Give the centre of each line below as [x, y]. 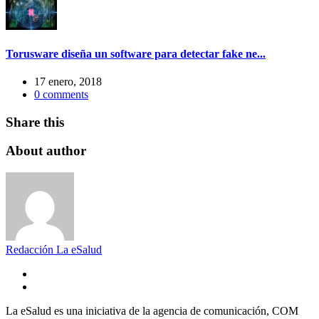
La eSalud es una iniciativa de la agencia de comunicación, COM [152, 311]
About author [46, 151]
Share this [35, 122]
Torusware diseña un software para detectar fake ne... [136, 53]
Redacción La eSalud [54, 250]
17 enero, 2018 [68, 82]
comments [64, 95]
